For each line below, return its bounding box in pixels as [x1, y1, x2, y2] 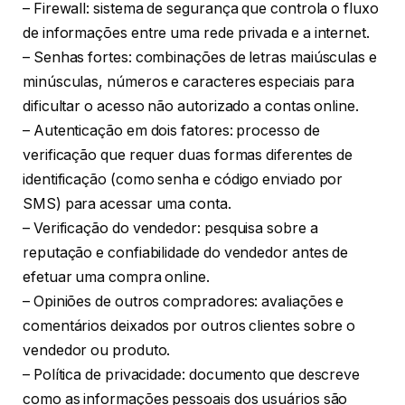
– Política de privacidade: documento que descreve [23, 365, 361, 383]
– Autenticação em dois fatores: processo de [23, 121, 320, 139]
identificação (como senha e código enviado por [23, 170, 344, 188]
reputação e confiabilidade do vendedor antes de [23, 243, 349, 261]
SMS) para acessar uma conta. [23, 194, 231, 212]
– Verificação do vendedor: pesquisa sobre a [23, 219, 318, 237]
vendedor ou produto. [23, 341, 171, 359]
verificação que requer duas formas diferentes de [23, 146, 353, 164]
